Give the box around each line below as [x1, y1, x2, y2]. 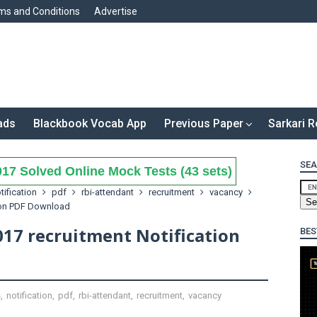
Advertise [94, 6, 137, 17]
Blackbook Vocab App [33, 117, 146, 130]
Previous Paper [164, 117, 243, 130]
